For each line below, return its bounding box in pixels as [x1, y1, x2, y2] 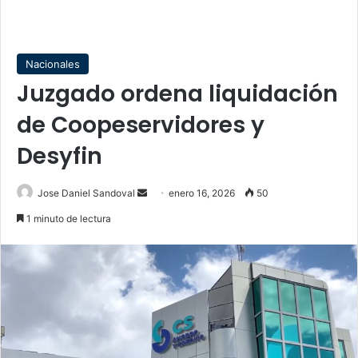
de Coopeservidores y [17, 109, 265, 141]
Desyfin [17, 141, 102, 172]
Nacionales [26, 58, 80, 70]
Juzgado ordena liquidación [17, 78, 338, 109]
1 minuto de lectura [24, 213, 111, 225]
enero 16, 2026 [169, 187, 235, 199]
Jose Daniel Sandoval [38, 187, 135, 199]
